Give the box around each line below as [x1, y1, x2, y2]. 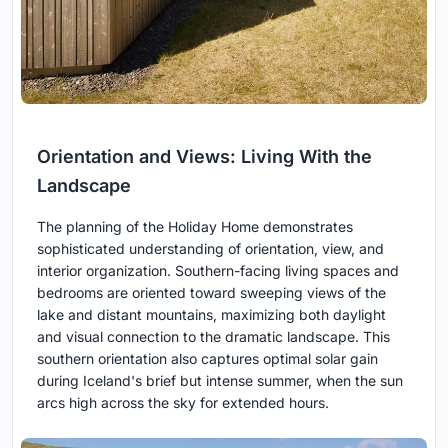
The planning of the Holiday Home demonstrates [37, 218, 353, 236]
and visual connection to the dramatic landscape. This [37, 328, 390, 346]
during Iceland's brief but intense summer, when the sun [37, 372, 403, 390]
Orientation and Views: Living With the [37, 146, 372, 168]
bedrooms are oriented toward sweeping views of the [37, 284, 386, 302]
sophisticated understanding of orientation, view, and [37, 240, 384, 258]
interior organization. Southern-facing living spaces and [37, 262, 399, 280]
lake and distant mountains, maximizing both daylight [37, 306, 386, 324]
